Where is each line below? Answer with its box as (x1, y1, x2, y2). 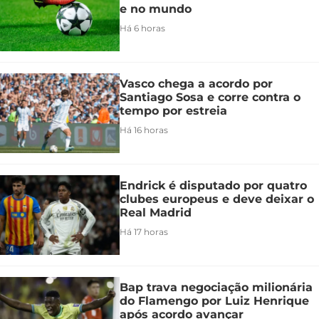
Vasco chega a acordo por (120, 77, 273, 91)
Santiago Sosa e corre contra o (120, 90, 300, 105)
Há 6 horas (120, 23, 165, 34)
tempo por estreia (120, 104, 227, 118)
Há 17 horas (120, 226, 168, 238)
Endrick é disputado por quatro (120, 179, 307, 193)
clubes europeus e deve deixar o (120, 192, 314, 206)
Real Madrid (120, 206, 192, 220)
